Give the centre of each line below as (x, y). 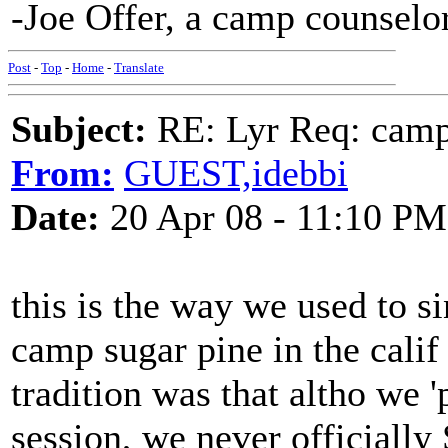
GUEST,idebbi (236, 173)
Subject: (79, 129)
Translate (139, 67)
